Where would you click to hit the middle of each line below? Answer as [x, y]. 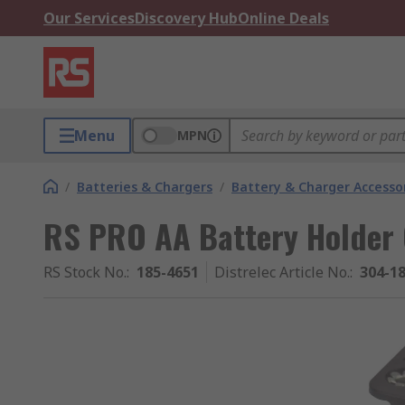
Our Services [89, 18]
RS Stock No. [85, 272]
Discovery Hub [186, 18]
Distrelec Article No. [282, 272]
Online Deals [283, 18]
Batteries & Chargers [145, 187]
